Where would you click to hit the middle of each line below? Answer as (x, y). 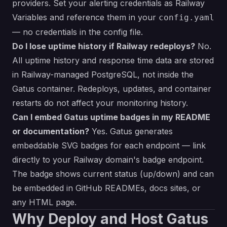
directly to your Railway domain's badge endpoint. (108, 160)
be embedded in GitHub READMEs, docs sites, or (106, 188)
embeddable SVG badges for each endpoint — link (109, 146)
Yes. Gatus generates (131, 131)
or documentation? (51, 131)
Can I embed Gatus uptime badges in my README (111, 117)
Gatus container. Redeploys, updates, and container (112, 89)
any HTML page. (44, 202)
